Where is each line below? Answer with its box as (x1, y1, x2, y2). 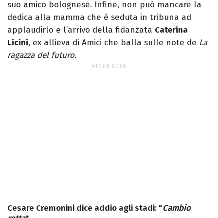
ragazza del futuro (7, 50, 74, 60)
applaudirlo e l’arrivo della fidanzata (7, 24, 155, 35)
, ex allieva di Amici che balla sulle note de (28, 37, 199, 48)
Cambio (163, 202, 191, 213)
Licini (7, 37, 28, 48)
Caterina (155, 24, 188, 35)
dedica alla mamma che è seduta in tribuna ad (7, 12, 191, 22)
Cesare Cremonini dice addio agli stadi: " (7, 202, 163, 213)
